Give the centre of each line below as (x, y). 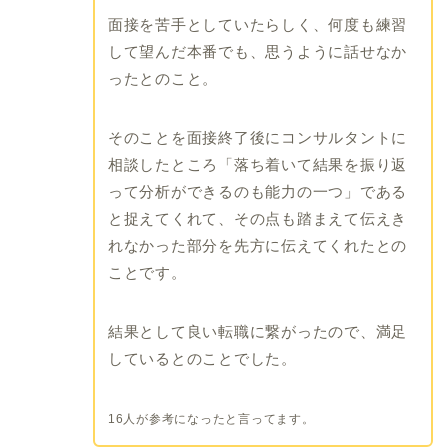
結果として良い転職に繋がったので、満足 (257, 332)
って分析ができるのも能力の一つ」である (257, 192)
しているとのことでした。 (202, 359)
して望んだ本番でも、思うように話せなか (257, 52)
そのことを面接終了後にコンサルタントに (257, 138)
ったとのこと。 (163, 79)
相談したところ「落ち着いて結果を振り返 (257, 165)
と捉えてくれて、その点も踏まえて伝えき (257, 219)
